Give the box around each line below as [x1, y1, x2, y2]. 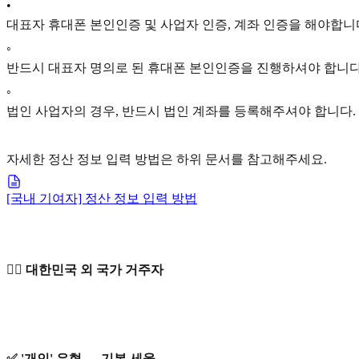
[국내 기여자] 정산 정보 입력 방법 [6, 192, 197, 206]
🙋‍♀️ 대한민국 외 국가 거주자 [6, 263, 163, 277]
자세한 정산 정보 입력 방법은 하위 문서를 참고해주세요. [6, 152, 327, 167]
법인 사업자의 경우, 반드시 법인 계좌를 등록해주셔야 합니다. [6, 104, 356, 119]
